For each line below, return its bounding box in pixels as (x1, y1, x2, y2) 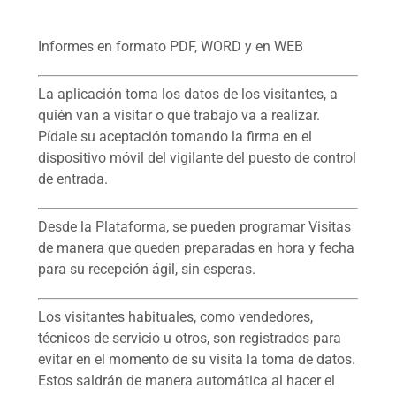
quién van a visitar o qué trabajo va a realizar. (37, 106, 320, 124)
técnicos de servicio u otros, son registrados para (37, 329, 341, 346)
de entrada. (37, 170, 108, 187)
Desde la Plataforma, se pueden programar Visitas (37, 217, 351, 235)
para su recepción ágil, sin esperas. (37, 260, 255, 278)
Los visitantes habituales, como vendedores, (37, 308, 313, 325)
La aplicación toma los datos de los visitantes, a (37, 85, 338, 103)
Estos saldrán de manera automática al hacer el (37, 371, 335, 389)
